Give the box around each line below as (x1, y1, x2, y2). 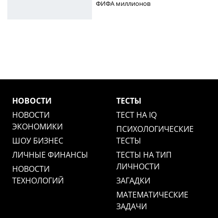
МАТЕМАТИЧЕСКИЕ (116, 189, 188, 200)
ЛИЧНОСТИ (116, 161, 160, 172)
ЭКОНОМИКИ (12, 121, 63, 132)
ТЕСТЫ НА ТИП (116, 149, 172, 161)
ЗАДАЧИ (116, 201, 147, 212)
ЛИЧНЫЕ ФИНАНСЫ (12, 149, 88, 161)
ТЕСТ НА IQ (116, 109, 157, 121)
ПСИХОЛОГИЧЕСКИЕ (116, 124, 194, 135)
